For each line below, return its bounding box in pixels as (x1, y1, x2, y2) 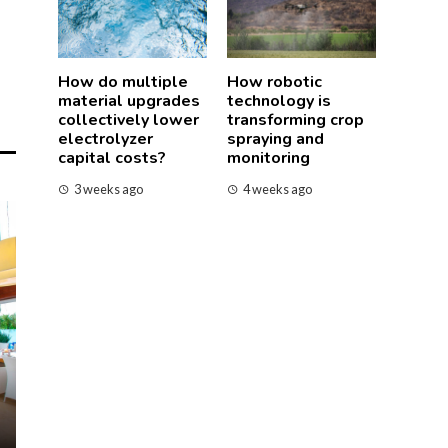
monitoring (227, 146, 310, 169)
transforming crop (227, 108, 364, 131)
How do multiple (58, 70, 188, 93)
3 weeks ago (74, 180, 143, 197)
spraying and (227, 127, 324, 150)
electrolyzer (58, 127, 153, 150)
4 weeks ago (243, 180, 312, 197)
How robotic (227, 70, 322, 93)
